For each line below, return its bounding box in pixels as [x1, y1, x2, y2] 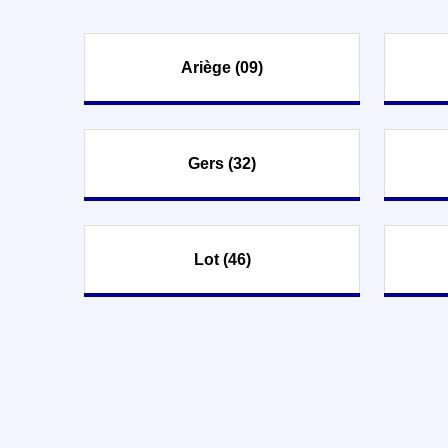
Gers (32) [188, 154, 256, 172]
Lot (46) [193, 250, 251, 268]
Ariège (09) [181, 58, 263, 76]
